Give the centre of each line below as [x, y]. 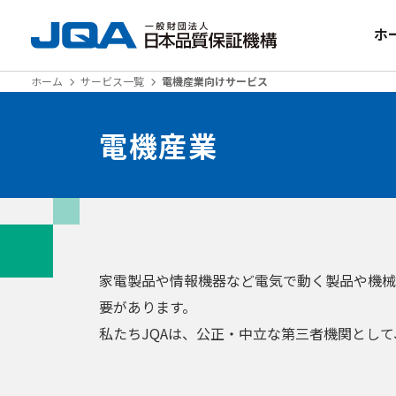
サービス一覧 [112, 81]
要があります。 [148, 307]
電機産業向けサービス [215, 81]
